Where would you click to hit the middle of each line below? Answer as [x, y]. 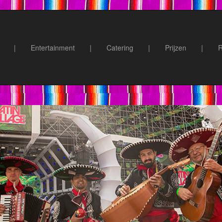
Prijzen [176, 48]
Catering [120, 48]
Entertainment [53, 48]
